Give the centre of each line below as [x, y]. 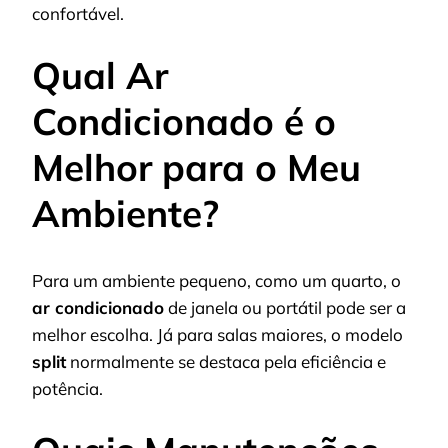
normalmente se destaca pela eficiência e [226, 361]
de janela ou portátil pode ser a [285, 307]
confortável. [78, 13]
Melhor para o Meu [196, 167]
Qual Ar [100, 75]
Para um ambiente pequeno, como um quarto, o [216, 280]
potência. [67, 388]
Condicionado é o [184, 121]
